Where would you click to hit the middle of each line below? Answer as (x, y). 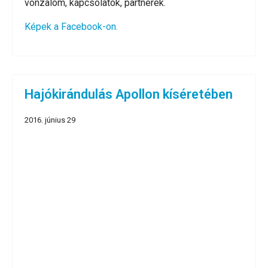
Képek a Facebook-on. (71, 27)
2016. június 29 (50, 120)
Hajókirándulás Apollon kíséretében (129, 95)
